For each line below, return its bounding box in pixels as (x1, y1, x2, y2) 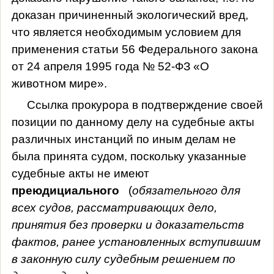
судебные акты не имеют (11, 166, 149, 180)
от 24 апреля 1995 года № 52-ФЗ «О (11, 59, 209, 73)
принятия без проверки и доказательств (11, 218, 244, 231)
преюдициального (11, 183, 119, 197)
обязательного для (131, 183, 240, 197)
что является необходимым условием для (11, 25, 241, 39)
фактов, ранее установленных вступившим (11, 235, 261, 248)
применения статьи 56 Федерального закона (11, 42, 258, 56)
